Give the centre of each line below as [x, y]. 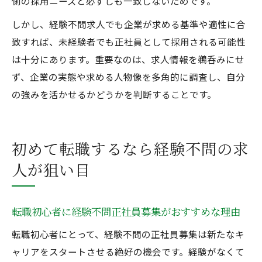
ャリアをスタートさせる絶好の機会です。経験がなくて [128, 251]
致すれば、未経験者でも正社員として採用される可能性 [129, 42]
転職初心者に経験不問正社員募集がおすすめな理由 [126, 211]
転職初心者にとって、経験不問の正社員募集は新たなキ [128, 234]
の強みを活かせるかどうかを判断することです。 [114, 94]
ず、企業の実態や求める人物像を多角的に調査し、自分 [128, 77]
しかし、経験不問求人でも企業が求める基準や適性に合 [129, 24]
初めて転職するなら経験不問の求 [130, 148]
